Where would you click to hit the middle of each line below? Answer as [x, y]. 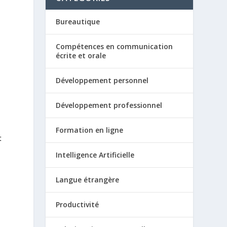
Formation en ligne [90, 130]
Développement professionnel [109, 105]
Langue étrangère [88, 180]
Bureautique [78, 22]
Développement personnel [102, 80]
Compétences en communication [115, 46]
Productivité [78, 204]
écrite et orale [81, 55]
